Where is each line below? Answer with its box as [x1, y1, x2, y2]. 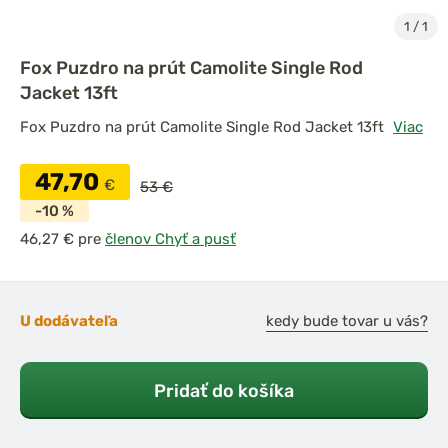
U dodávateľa [20, 312, 118, 330]
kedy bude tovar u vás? [266, 312, 428, 330]
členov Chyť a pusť [105, 230, 236, 248]
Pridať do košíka [154, 380, 294, 401]
